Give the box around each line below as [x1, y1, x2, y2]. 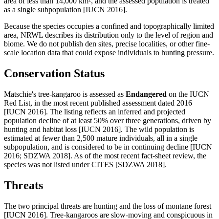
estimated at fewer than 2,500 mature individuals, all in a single [4, 134, 197, 143]
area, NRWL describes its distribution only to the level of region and [4, 31, 213, 40]
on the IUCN [167, 90, 209, 99]
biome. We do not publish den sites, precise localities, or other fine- [4, 40, 210, 48]
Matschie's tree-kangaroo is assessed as [4, 90, 126, 99]
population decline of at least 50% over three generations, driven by [4, 116, 211, 125]
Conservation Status [4, 67, 105, 80]
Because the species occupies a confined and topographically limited [4, 22, 214, 31]
